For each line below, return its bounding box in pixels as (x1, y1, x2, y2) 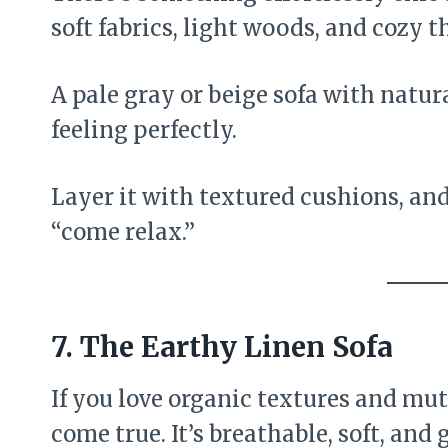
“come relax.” (51, 217, 195, 246)
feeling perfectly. (51, 115, 237, 144)
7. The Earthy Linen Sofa (51, 328, 393, 365)
